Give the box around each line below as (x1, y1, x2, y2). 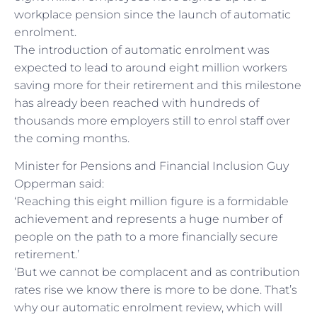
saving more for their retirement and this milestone (14, 78, 301, 92)
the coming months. (14, 131, 129, 145)
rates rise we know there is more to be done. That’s (14, 283, 297, 297)
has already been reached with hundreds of (14, 96, 259, 110)
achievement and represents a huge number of (14, 212, 282, 226)
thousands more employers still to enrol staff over (14, 113, 290, 127)
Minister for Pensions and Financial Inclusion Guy (14, 159, 289, 173)
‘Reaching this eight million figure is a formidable (14, 195, 289, 209)
